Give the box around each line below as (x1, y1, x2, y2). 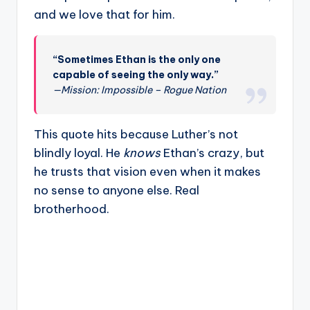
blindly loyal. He (34, 145, 123, 161)
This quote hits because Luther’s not (34, 127, 238, 143)
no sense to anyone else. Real (34, 183, 199, 199)
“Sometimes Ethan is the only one (53, 53, 221, 66)
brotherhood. (34, 201, 109, 217)
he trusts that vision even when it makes (34, 164, 261, 180)
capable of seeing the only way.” (53, 69, 219, 82)
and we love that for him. (34, 7, 175, 23)
